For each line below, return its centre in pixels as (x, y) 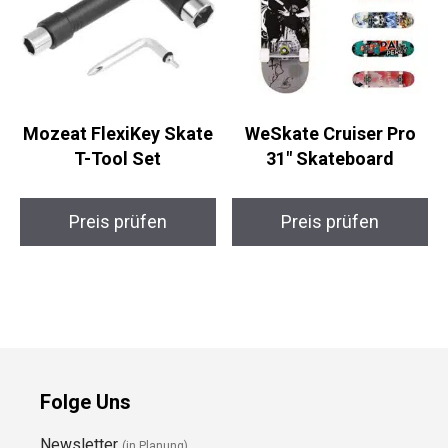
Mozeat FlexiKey (114, 220)
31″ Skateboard (318, 245)
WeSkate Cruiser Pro (319, 220)
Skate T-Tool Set (114, 245)
